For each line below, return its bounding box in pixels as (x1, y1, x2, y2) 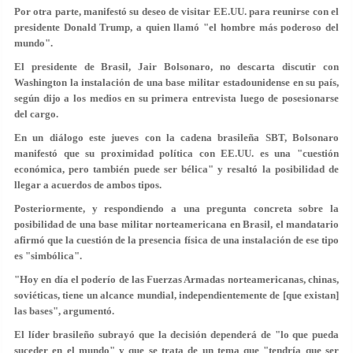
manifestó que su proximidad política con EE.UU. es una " (14, 147, 303, 159)
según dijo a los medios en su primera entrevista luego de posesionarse (14, 92, 339, 104)
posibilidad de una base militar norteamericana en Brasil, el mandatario (14, 218, 339, 230)
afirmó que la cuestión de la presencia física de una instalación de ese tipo (14, 234, 339, 246)
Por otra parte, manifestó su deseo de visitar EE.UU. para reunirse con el (14, 6, 339, 17)
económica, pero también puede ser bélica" (14, 163, 214, 175)
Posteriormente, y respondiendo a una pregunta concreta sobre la (14, 203, 339, 214)
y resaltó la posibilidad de (214, 163, 339, 175)
